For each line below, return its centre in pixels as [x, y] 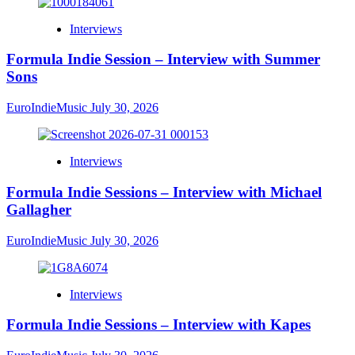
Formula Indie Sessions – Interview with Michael [164, 192]
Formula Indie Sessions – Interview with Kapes [158, 325]
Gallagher [39, 209]
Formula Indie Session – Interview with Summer [163, 59]
